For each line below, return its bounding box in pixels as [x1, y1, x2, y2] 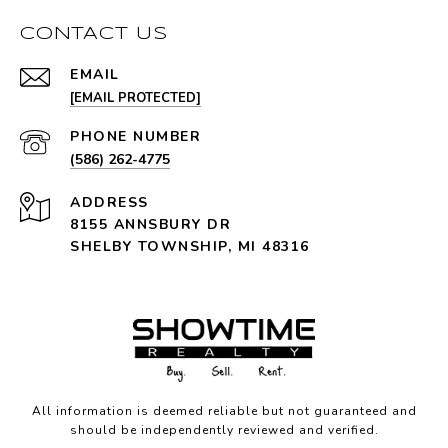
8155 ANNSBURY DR [70, 215, 231, 235]
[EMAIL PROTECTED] [70, 89, 201, 108]
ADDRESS [70, 193, 149, 213]
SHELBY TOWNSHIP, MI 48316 [70, 237, 310, 257]
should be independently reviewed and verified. [69, 422, 379, 439]
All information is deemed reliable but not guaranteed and [31, 403, 417, 420]
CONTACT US [20, 25, 168, 44]
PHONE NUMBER [70, 127, 201, 147]
